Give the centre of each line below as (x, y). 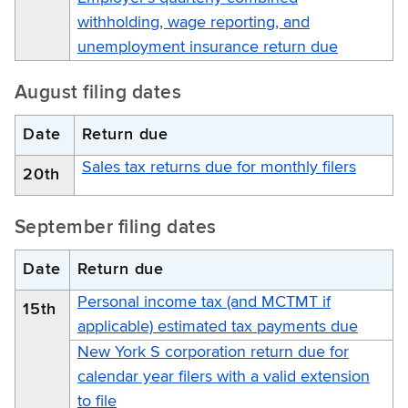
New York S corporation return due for (213, 352)
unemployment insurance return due (208, 47)
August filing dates (98, 93)
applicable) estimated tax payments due (218, 326)
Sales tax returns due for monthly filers (219, 167)
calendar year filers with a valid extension (224, 377)
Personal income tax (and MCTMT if (204, 302)
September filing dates (116, 228)
